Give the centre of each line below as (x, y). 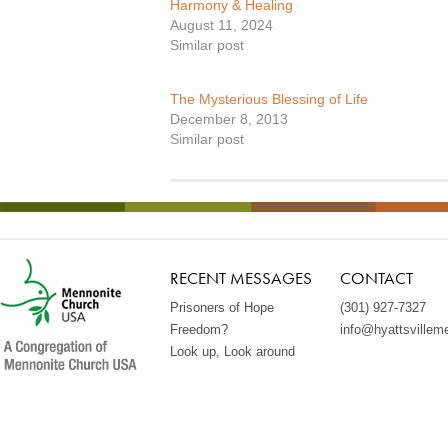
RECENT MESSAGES (241, 278)
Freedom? (199, 329)
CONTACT (377, 278)
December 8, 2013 (229, 119)
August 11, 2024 (222, 25)
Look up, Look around (233, 351)
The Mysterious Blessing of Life (269, 99)
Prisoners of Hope (222, 307)
